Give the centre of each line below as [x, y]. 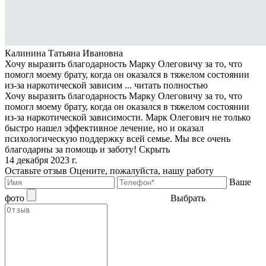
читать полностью [171, 85]
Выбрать [188, 198]
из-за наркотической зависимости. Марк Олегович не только [128, 118]
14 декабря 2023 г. [41, 160]
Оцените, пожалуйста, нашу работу [142, 171]
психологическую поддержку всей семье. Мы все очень [118, 139]
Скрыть [154, 150]
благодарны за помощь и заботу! [72, 150]
